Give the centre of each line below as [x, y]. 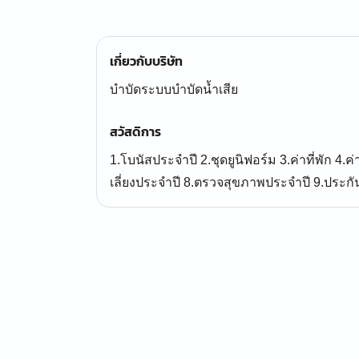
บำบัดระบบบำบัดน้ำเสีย [174, 89]
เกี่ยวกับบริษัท [146, 61]
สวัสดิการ [135, 131]
